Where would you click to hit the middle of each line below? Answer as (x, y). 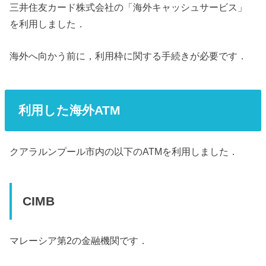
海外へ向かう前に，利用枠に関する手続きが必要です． (129, 56)
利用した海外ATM (69, 110)
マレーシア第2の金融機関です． (79, 241)
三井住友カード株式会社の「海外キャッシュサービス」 (129, 7)
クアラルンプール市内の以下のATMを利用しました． (124, 152)
